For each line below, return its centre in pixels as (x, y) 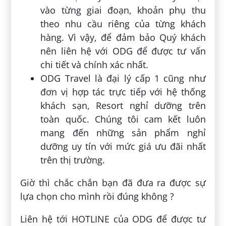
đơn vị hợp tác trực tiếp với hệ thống (123, 92)
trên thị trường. (73, 160)
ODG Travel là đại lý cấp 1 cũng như (123, 78)
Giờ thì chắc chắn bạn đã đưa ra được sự (113, 183)
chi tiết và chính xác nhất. (95, 65)
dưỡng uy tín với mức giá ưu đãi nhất (123, 147)
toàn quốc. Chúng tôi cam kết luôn (123, 119)
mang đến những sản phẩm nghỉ (123, 133)
